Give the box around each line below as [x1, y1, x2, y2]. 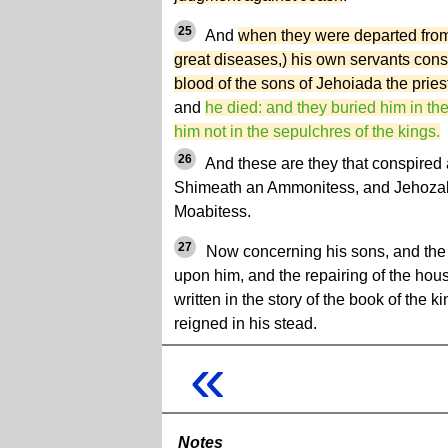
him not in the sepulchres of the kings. [174, 123, 440, 140]
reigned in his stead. [174, 315, 317, 332]
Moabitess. [174, 203, 251, 220]
